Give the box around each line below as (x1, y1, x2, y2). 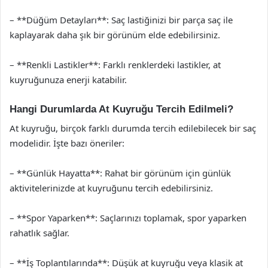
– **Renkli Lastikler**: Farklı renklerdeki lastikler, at (10, 58, 221, 71)
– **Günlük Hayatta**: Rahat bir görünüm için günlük (10, 167, 231, 179)
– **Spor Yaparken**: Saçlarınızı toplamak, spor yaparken (10, 212, 246, 224)
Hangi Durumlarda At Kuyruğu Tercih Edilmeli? (10, 103, 233, 115)
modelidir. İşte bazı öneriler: (10, 137, 124, 149)
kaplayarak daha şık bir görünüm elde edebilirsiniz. (10, 28, 220, 41)
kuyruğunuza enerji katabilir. (10, 73, 127, 86)
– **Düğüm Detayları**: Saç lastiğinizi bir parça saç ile (10, 13, 233, 26)
